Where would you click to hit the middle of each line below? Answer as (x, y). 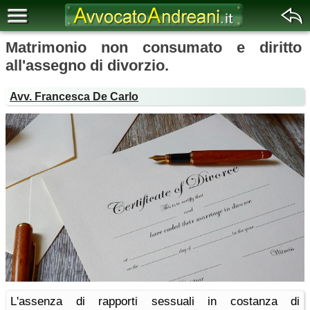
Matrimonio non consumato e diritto (154, 47)
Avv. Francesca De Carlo (74, 97)
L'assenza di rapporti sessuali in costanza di (155, 301)
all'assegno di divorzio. (87, 65)
